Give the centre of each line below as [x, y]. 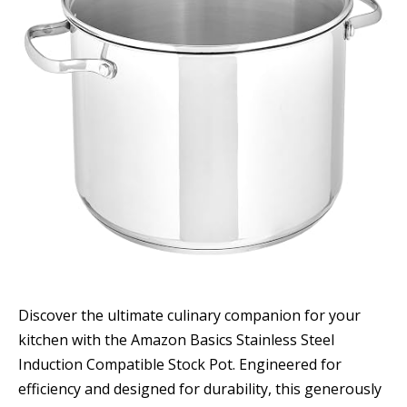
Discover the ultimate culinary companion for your [189, 315]
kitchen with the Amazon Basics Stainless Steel [176, 339]
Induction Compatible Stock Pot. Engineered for [180, 364]
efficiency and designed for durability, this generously [200, 388]
